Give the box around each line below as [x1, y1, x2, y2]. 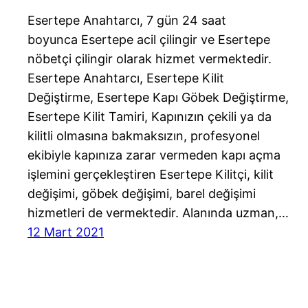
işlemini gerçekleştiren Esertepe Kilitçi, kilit [27, 167, 274, 182]
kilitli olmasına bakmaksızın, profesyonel [27, 129, 260, 144]
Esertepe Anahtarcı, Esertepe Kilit [27, 71, 224, 86]
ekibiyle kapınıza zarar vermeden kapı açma [27, 148, 280, 163]
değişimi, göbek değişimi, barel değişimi [27, 186, 256, 201]
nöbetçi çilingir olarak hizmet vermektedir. [27, 52, 272, 67]
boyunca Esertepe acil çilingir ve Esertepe [27, 32, 270, 47]
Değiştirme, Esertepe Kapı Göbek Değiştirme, [27, 90, 289, 105]
